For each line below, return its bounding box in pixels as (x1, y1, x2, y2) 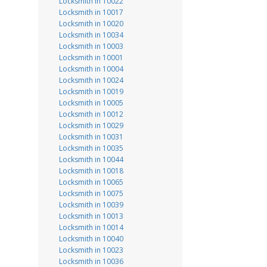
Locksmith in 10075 (58, 188, 123, 198)
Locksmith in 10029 (58, 120, 123, 131)
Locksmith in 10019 (58, 86, 123, 97)
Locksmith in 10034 (58, 30, 123, 40)
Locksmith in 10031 (58, 132, 123, 142)
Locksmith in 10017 (58, 7, 123, 17)
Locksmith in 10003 (58, 41, 123, 51)
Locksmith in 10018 (58, 166, 123, 176)
